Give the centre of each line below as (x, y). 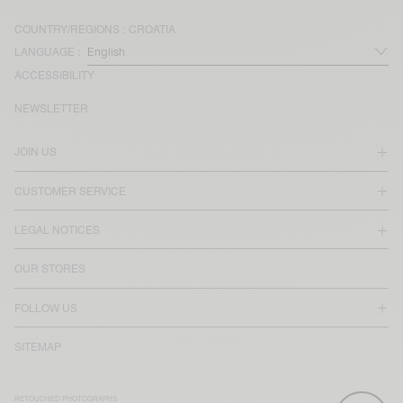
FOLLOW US (46, 308)
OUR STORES (50, 269)
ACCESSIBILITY (54, 76)
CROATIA (152, 29)
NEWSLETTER (51, 109)
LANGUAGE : (47, 53)
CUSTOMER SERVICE (70, 191)
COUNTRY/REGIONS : (70, 29)
